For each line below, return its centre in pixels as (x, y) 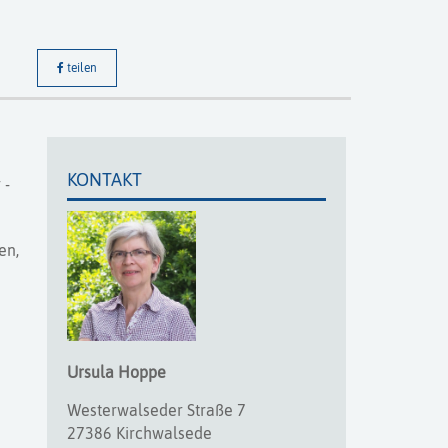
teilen (80, 67)
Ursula (92, 371)
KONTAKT (104, 179)
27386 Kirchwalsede (139, 432)
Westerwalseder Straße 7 (156, 409)
